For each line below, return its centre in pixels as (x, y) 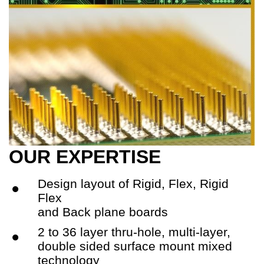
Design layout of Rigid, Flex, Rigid (133, 183)
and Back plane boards (103, 212)
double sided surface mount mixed (135, 246)
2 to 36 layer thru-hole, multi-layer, (134, 232)
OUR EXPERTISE (85, 156)
